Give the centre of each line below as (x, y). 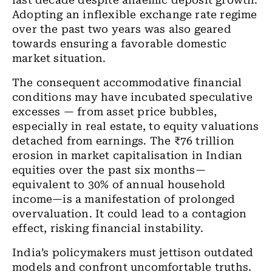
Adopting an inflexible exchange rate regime (135, 15)
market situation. (61, 58)
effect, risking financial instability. (110, 228)
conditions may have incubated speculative (133, 97)
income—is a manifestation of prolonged (124, 199)
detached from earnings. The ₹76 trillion (123, 141)
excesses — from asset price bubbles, (115, 112)
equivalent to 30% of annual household (119, 185)
